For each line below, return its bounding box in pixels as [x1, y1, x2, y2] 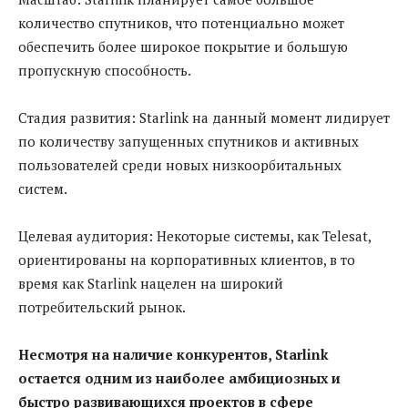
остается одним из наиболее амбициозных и [18, 368, 341, 387]
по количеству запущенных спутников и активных [18, 131, 359, 150]
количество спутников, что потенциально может [18, 13, 344, 32]
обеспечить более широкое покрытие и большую [18, 36, 348, 56]
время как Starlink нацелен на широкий [18, 273, 283, 292]
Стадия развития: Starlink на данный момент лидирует [18, 107, 390, 127]
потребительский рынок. [18, 297, 186, 316]
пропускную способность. [18, 60, 191, 79]
